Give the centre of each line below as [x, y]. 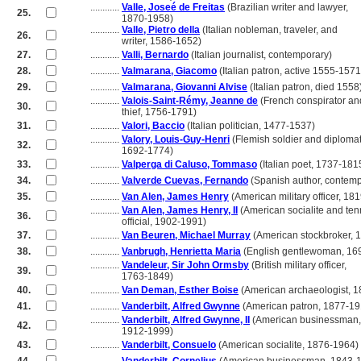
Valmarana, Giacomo [169, 71]
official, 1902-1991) [164, 222]
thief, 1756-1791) [159, 112]
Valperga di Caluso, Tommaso [189, 164]
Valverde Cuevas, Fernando [185, 180]
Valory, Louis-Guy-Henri [176, 139]
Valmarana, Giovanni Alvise [185, 87]
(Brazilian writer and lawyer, [286, 7]
